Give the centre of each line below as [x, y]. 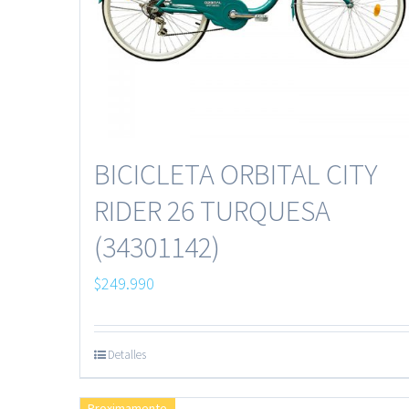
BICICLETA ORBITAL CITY [236, 175]
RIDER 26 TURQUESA [212, 211]
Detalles [127, 355]
